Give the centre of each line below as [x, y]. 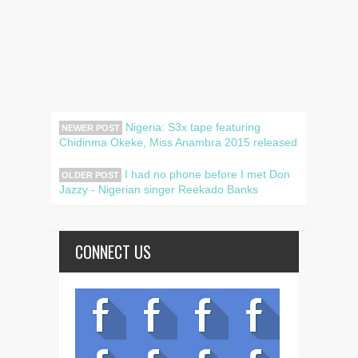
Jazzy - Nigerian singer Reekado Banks [159, 189]
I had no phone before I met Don [206, 174]
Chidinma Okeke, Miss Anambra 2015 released [178, 142]
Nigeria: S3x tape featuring [191, 127]
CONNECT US [113, 251]
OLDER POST [90, 175]
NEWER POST [91, 127]
